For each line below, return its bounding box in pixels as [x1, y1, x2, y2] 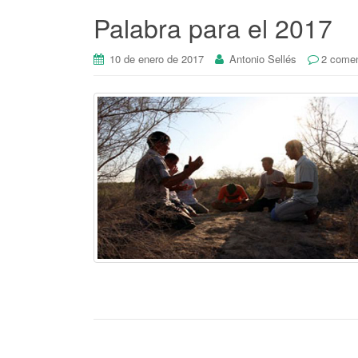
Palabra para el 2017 [93, 9, 332, 46]
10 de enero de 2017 [109, 51, 204, 67]
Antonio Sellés [229, 51, 296, 67]
